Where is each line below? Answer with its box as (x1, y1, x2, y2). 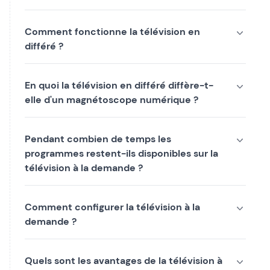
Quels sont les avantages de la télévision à (25, 254, 222, 267)
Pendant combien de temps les (25, 133, 171, 145)
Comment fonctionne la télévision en (25, 25, 200, 38)
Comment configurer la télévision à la (25, 201, 200, 213)
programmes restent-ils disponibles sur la (25, 147, 218, 160)
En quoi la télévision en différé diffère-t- (25, 79, 213, 92)
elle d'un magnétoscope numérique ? (25, 93, 198, 106)
